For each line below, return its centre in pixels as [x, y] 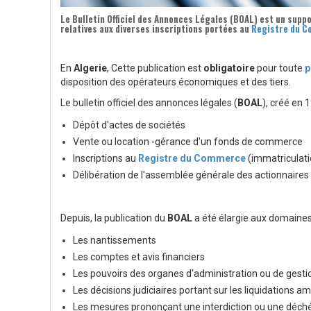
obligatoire [229, 68]
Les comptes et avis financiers [139, 257]
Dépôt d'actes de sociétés [129, 125]
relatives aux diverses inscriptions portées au [156, 28]
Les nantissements [115, 240]
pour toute [280, 68]
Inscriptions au [106, 158]
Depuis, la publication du [114, 218]
